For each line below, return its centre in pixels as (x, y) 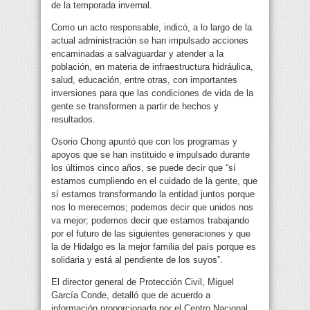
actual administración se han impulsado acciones (150, 41)
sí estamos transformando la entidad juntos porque (153, 194)
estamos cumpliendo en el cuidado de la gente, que (154, 181)
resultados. (73, 120)
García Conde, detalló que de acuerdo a (131, 295)
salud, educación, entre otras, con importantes (144, 80)
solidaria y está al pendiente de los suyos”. (137, 260)
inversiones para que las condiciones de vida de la (152, 93)
